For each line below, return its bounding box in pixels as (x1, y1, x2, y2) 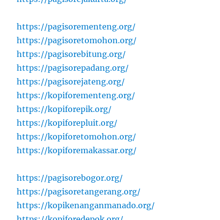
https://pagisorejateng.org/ (17, 77, 125, 87)
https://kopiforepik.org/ (17, 104, 112, 114)
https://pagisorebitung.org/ (17, 49, 126, 59)
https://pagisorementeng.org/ (17, 22, 136, 32)
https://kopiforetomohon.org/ (17, 132, 137, 142)
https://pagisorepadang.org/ (17, 63, 129, 73)
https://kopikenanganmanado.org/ (17, 200, 155, 211)
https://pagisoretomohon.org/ (17, 35, 137, 46)
